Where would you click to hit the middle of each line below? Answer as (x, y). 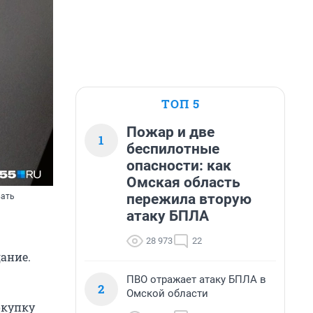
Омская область (183, 182)
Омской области (167, 293)
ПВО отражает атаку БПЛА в (196, 279)
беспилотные (173, 149)
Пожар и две (170, 132)
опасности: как (179, 166)
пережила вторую (189, 199)
